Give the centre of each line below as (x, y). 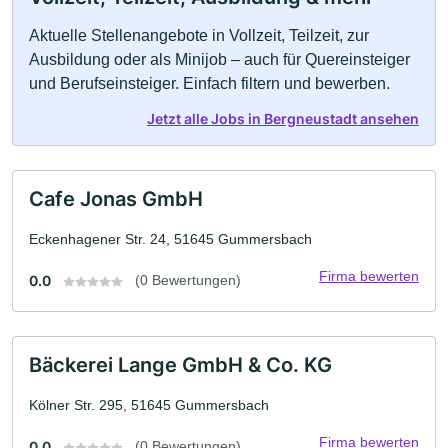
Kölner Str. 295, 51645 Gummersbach (149, 405)
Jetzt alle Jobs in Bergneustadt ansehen (283, 118)
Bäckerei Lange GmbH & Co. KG (180, 365)
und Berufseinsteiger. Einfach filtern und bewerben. (209, 83)
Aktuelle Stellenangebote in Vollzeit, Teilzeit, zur (199, 35)
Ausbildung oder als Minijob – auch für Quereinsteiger (219, 59)
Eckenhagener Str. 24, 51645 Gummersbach (170, 239)
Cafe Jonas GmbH (116, 199)
